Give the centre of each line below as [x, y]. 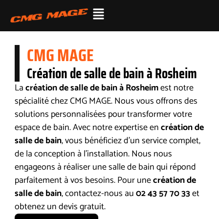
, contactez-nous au [99, 194]
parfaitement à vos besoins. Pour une [84, 181]
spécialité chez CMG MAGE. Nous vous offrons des [106, 101]
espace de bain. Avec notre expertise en [88, 128]
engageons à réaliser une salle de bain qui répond [106, 167]
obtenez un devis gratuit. [60, 207]
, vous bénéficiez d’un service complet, [131, 141]
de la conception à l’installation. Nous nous [94, 154]
